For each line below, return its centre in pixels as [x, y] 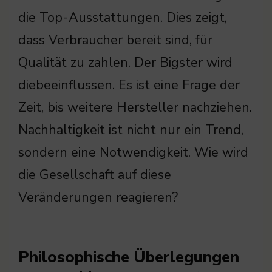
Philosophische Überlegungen [129, 257]
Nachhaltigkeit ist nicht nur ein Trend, [131, 130]
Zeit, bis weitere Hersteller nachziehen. [135, 108]
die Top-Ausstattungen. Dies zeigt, [123, 18]
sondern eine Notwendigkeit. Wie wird [133, 153]
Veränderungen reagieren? [98, 198]
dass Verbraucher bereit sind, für [115, 40]
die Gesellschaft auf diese [95, 175]
